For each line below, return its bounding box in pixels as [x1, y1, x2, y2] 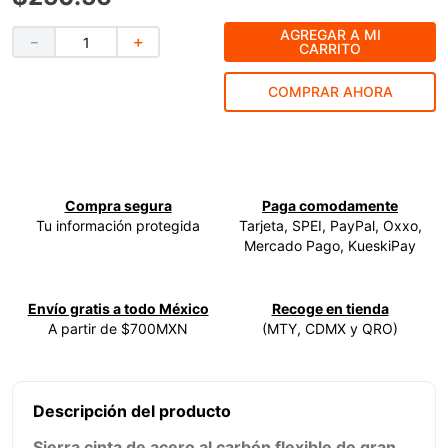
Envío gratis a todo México [27, 300, 209, 318]
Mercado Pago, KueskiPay [244, 237, 416, 255]
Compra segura [64, 197, 172, 215]
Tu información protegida [36, 217, 200, 235]
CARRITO [299, 39, 361, 57]
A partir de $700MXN [48, 320, 188, 338]
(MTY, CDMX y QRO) [262, 320, 398, 338]
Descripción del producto [33, 401, 231, 422]
